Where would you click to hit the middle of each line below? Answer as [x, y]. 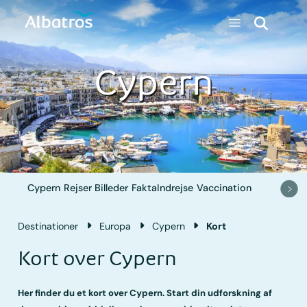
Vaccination [224, 188]
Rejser [78, 188]
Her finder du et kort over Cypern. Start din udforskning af [145, 293]
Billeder [112, 188]
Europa [115, 226]
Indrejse [175, 188]
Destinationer [48, 226]
